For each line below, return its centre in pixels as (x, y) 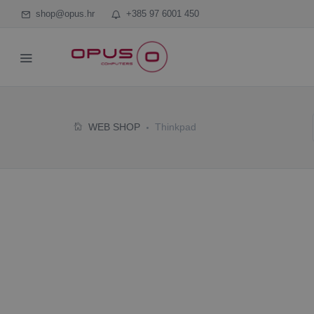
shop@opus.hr (62, 14)
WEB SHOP (114, 127)
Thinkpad (176, 127)
